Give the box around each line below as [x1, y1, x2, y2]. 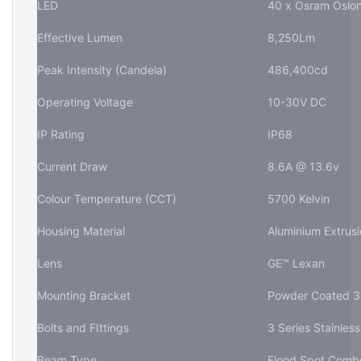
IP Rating [37, 127, 85, 141]
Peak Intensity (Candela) [37, 62, 170, 77]
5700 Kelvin [268, 191, 330, 205]
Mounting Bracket [37, 288, 131, 302]
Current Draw [37, 159, 107, 173]
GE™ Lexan [268, 255, 325, 270]
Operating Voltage [37, 94, 133, 109]
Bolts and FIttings [37, 320, 129, 334]
